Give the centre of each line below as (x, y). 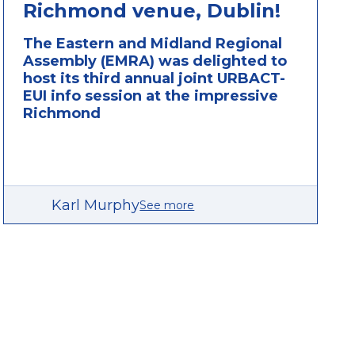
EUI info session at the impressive (151, 96)
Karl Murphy (96, 205)
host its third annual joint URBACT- (155, 79)
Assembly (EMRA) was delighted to (155, 61)
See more (167, 205)
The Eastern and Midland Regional (153, 44)
